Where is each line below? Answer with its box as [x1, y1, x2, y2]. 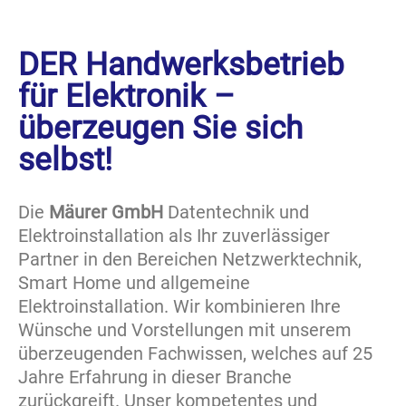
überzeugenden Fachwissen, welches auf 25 [18, 343, 372, 364]
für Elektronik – [18, 78, 235, 115]
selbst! [18, 141, 112, 179]
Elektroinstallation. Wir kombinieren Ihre [18, 295, 341, 317]
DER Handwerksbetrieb [18, 46, 344, 83]
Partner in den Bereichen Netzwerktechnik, [18, 248, 362, 270]
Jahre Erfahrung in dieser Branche [18, 366, 292, 388]
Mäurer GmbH [49, 201, 163, 223]
